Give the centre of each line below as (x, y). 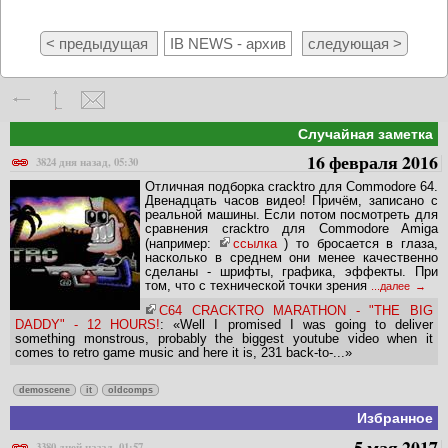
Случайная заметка (365, 133)
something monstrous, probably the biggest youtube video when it (224, 339)
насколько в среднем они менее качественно (291, 258)
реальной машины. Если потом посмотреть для (291, 215)
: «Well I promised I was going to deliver (297, 325)
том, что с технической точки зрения (258, 286)
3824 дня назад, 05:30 (87, 162)
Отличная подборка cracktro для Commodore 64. (291, 187)
